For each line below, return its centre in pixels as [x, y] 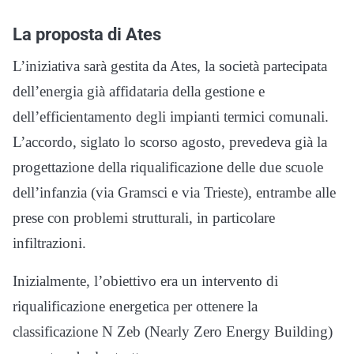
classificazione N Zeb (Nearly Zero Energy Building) [173, 331]
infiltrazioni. [49, 243]
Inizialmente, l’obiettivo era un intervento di [145, 281]
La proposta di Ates [87, 34]
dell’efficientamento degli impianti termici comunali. [171, 117]
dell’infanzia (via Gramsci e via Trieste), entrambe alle [174, 192]
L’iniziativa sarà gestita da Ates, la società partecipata [170, 66]
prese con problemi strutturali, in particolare [144, 218]
